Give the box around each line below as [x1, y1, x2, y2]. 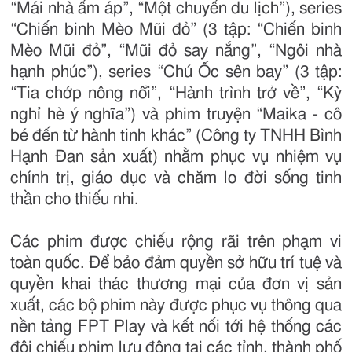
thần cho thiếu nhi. [10, 191, 138, 208]
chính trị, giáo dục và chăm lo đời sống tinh [10, 170, 342, 187]
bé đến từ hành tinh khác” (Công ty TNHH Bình [10, 127, 342, 145]
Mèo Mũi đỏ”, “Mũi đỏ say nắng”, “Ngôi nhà [10, 42, 342, 60]
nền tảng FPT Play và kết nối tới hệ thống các [10, 318, 342, 335]
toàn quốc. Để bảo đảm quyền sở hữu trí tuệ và [10, 255, 342, 272]
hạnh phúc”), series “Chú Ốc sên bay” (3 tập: [10, 64, 342, 81]
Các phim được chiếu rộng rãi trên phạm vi [10, 233, 342, 251]
